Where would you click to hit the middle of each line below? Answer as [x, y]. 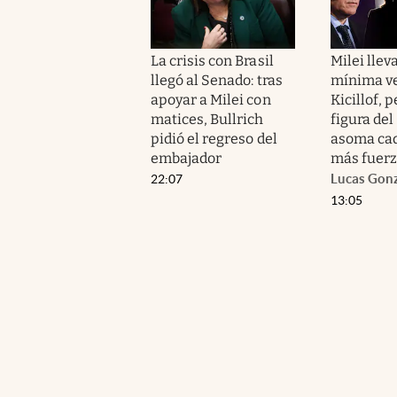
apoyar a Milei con [211, 100]
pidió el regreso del [214, 139]
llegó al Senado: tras [217, 81]
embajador [187, 159]
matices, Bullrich [207, 120]
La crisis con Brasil [212, 61]
